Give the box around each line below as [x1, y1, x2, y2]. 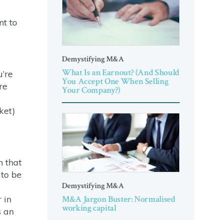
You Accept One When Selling [62, 76, 168, 87]
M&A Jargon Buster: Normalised [62, 193, 175, 205]
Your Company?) [62, 84, 120, 96]
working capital [62, 202, 116, 214]
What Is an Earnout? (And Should [62, 67, 179, 79]
